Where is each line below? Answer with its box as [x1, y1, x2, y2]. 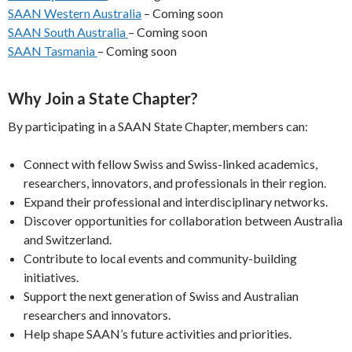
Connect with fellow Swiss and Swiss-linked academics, [24, 156, 317, 171]
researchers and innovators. [24, 306, 170, 322]
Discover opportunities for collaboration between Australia [24, 212, 343, 228]
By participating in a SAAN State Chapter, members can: [8, 118, 308, 134]
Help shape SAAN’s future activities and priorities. [24, 325, 291, 341]
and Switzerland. [24, 231, 112, 247]
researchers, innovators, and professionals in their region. [24, 174, 326, 190]
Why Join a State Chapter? [8, 88, 198, 108]
